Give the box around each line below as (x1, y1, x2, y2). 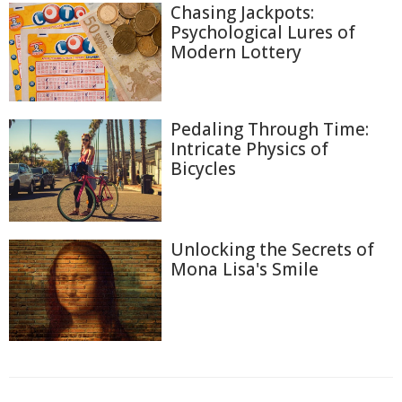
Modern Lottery (170, 40, 301, 65)
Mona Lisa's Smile (170, 257, 319, 281)
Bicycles (170, 157, 236, 181)
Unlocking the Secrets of (170, 237, 374, 261)
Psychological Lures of (170, 21, 355, 45)
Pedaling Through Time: (170, 118, 369, 142)
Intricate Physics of (170, 137, 328, 162)
